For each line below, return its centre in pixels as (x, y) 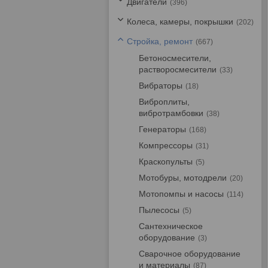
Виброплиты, (164, 102)
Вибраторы (161, 86)
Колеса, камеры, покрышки (180, 22)
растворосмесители (178, 69)
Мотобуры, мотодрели (183, 178)
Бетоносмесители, (175, 58)
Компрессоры (166, 145)
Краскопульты (166, 162)
